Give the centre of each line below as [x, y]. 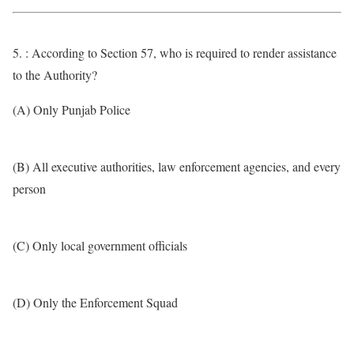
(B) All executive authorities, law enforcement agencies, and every [177, 166]
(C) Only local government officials [100, 245]
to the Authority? [55, 75]
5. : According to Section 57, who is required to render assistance [175, 53]
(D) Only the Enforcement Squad [95, 302]
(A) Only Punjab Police [72, 109]
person [29, 188]
